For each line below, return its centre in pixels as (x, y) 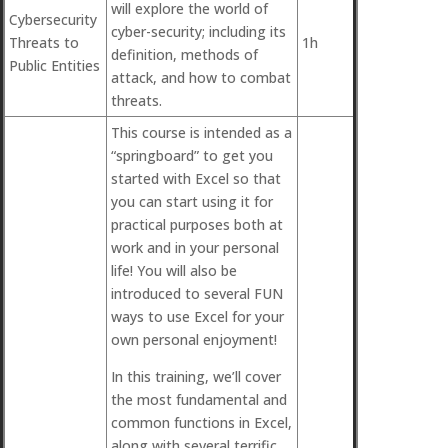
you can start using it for (192, 201)
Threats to (44, 42)
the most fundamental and (199, 399)
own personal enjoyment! (194, 339)
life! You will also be (174, 270)
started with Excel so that (196, 178)
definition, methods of (184, 54)
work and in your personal (195, 247)
